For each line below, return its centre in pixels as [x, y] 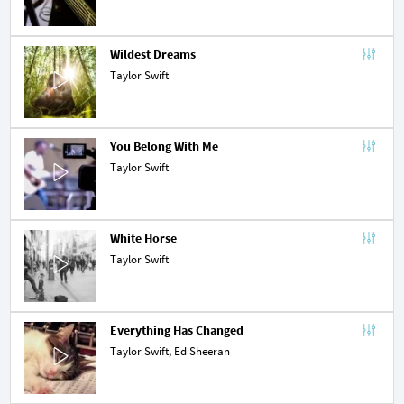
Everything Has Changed [177, 331]
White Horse [143, 239]
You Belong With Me [164, 147]
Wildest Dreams [153, 55]
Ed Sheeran [202, 352]
